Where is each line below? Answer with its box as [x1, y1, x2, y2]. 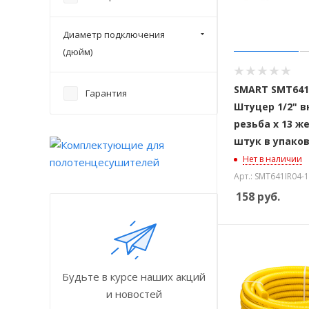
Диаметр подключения [63, 28, 165, 41]
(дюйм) [63, 45, 92, 58]
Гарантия [86, 86, 127, 99]
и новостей [106, 286, 162, 301]
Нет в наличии [243, 152, 302, 165]
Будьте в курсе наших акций [62, 269, 206, 283]
